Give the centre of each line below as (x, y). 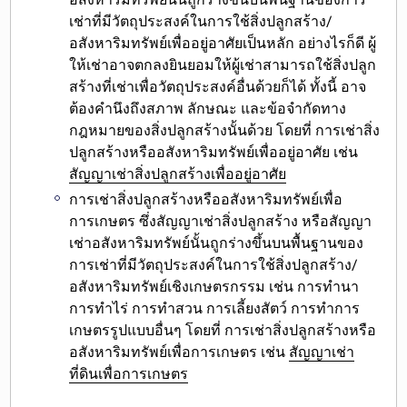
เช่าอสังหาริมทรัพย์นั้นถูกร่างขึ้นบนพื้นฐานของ (217, 243)
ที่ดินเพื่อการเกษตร (129, 374)
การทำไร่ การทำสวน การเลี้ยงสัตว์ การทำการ (215, 309)
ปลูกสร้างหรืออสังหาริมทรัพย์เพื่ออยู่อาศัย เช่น (214, 152)
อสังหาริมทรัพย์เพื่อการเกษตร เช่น (179, 352)
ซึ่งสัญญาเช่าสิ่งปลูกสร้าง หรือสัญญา (256, 222)
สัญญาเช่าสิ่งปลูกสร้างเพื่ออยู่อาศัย (178, 174)
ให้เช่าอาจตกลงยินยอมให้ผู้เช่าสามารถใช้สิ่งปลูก (223, 65)
